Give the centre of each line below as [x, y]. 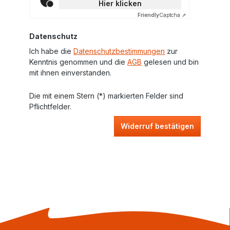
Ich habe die [51, 51]
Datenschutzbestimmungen [119, 51]
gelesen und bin [170, 62]
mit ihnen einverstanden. [70, 73]
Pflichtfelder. [50, 107]
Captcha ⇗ [172, 15]
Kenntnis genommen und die [78, 62]
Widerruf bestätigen [157, 126]
